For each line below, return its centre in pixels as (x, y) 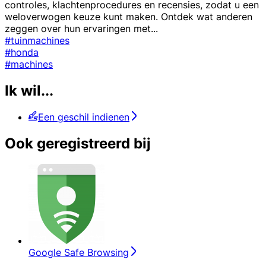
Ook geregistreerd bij (78, 143)
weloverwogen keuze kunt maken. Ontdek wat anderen (129, 17)
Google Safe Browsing (79, 252)
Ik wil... (29, 90)
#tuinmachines (37, 40)
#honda (22, 52)
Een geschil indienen (84, 117)
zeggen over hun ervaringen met (78, 28)
